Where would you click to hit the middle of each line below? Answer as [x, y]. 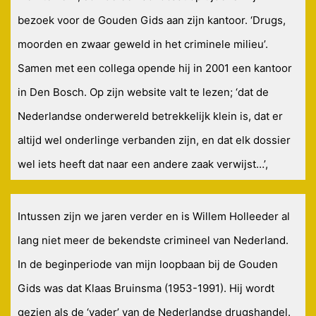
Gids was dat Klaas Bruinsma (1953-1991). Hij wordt [146, 288]
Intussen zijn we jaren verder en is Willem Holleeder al [154, 217]
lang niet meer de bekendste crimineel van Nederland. [153, 241]
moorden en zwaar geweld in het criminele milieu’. [143, 44]
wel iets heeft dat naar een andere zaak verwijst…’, [143, 164]
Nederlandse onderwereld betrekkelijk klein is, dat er [150, 116]
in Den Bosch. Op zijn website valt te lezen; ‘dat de [143, 92]
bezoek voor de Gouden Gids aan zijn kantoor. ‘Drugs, [152, 20]
